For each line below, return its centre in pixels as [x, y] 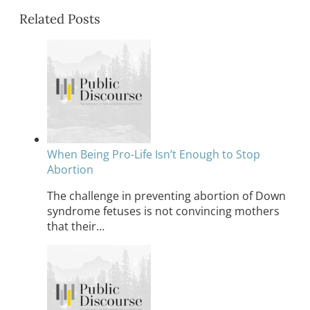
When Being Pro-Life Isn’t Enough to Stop [154, 155]
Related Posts [60, 18]
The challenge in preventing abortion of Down [166, 196]
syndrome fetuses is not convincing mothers [163, 211]
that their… [76, 227]
